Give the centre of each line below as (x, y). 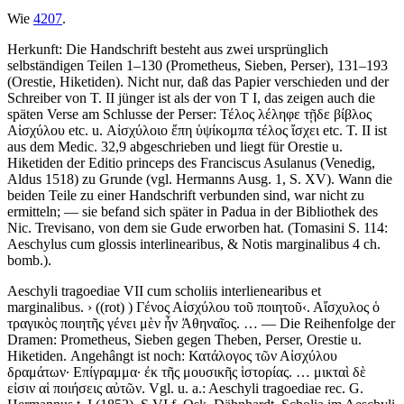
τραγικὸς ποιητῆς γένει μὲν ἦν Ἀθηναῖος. (124, 323)
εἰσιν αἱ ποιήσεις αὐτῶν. (76, 388)
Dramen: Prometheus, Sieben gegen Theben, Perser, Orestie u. (184, 340)
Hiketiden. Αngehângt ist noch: (98, 356)
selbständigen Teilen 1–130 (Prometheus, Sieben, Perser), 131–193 (197, 65)
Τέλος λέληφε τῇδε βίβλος (296, 114)
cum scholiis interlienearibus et (234, 291)
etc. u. (86, 130)
